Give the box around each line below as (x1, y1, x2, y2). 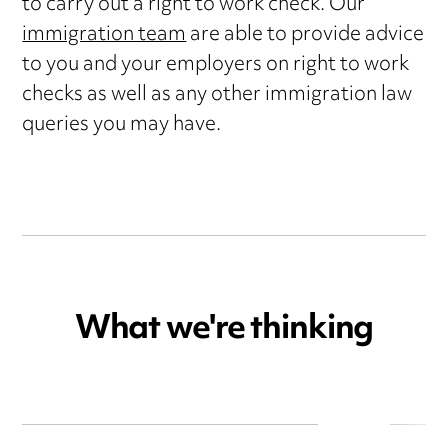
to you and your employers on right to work (22, 45, 410, 87)
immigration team (22, 15, 187, 57)
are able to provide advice (186, 15, 425, 57)
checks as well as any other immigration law (22, 75, 413, 117)
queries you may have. (22, 105, 222, 147)
